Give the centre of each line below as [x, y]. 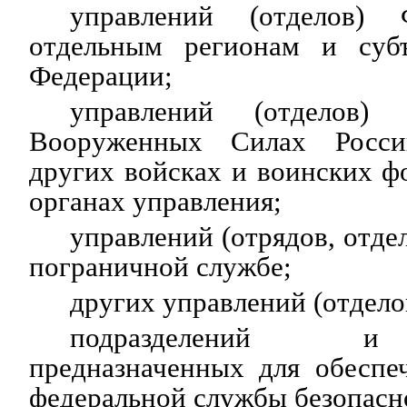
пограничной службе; [160, 267]
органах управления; [155, 201]
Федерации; [101, 76]
